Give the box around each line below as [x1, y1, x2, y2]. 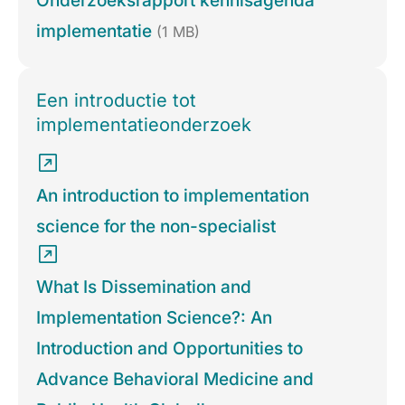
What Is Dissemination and [36, 277, 251, 298]
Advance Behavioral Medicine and [36, 369, 314, 391]
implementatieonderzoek [36, 114, 251, 137]
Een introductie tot [36, 89, 196, 112]
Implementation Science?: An [36, 307, 272, 329]
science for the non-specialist [36, 216, 276, 238]
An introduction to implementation [36, 185, 309, 207]
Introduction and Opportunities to [36, 338, 303, 360]
